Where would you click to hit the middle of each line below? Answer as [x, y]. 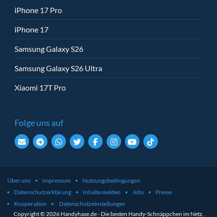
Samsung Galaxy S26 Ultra [58, 68]
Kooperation [30, 203]
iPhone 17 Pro [38, 10]
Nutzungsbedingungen [111, 180]
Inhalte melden [102, 192]
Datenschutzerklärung [43, 192]
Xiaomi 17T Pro [40, 87]
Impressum [56, 180]
